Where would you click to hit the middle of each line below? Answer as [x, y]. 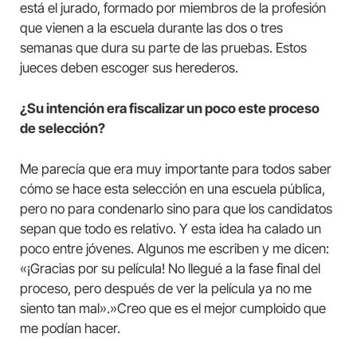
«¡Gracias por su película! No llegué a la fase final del [170, 268]
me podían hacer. [70, 328]
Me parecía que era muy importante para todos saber [176, 169]
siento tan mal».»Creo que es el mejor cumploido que [173, 308]
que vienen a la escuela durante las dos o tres [151, 27]
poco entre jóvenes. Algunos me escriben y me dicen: [175, 248]
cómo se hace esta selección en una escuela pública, [173, 188]
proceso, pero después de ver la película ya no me [166, 288]
